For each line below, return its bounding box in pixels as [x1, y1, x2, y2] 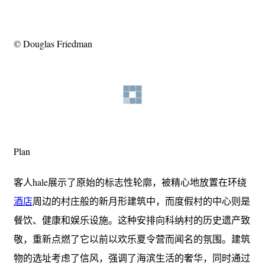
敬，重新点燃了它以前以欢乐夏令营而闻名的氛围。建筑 [14, 232, 250, 245]
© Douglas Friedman [14, 37, 92, 50]
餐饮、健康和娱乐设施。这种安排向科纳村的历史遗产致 [14, 213, 250, 226]
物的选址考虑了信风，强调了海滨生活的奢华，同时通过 [14, 251, 250, 264]
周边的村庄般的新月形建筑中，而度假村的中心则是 [33, 194, 250, 207]
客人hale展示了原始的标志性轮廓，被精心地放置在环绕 [14, 175, 247, 188]
